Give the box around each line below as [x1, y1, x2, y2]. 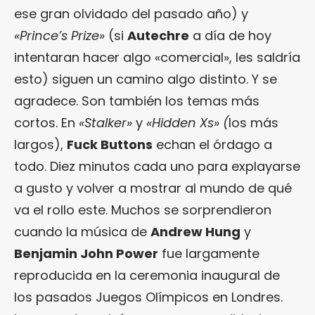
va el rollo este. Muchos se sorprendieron [14, 201, 271, 219]
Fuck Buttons [67, 136, 153, 154]
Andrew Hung [150, 223, 240, 241]
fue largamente [158, 245, 259, 263]
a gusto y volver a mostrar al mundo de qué [14, 179, 292, 198]
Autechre [127, 27, 189, 45]
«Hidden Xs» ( [146, 114, 229, 132]
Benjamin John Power [14, 245, 158, 263]
